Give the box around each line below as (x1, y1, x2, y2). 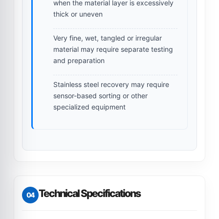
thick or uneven (53, 9, 103, 18)
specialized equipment (53, 102, 126, 111)
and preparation (53, 56, 105, 65)
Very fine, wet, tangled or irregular (53, 33, 162, 42)
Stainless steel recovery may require (53, 80, 169, 88)
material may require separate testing (53, 44, 173, 53)
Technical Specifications (39, 187, 140, 199)
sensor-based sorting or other (53, 91, 148, 100)
